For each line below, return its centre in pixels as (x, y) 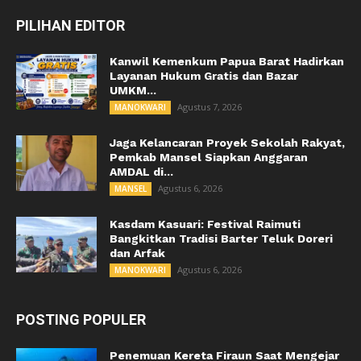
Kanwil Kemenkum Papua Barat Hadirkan (227, 62)
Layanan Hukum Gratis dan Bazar (204, 76)
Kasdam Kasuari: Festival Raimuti (205, 224)
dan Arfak (137, 253)
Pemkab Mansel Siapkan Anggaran (209, 158)
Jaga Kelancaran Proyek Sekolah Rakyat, (227, 143)
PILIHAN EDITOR (71, 26)
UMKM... (133, 91)
